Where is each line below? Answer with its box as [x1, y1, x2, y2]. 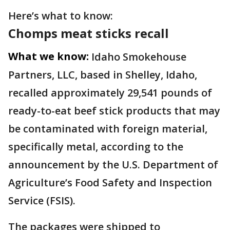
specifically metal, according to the [8, 140, 183, 154]
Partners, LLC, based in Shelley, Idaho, [8, 68, 197, 82]
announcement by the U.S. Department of [8, 158, 218, 172]
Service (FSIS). [8, 194, 75, 208]
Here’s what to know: [8, 9, 116, 23]
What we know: [8, 49, 89, 64]
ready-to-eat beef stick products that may [8, 104, 220, 118]
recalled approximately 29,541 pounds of [8, 86, 212, 100]
